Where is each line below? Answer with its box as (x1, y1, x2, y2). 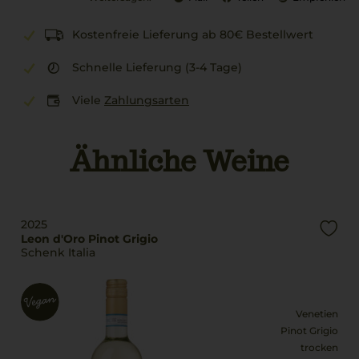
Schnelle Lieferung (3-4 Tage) (72, 60, 242, 75)
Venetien (296, 308, 338, 320)
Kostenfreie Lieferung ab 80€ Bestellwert (72, 27, 313, 42)
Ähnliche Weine (70, 143, 289, 179)
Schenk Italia (21, 245, 95, 260)
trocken (301, 341, 338, 353)
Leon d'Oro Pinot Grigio (21, 232, 158, 246)
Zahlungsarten (104, 93, 189, 107)
